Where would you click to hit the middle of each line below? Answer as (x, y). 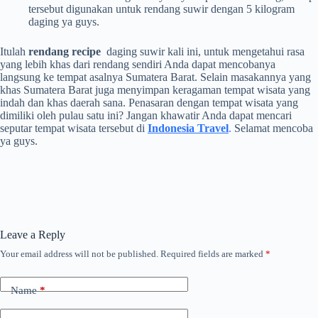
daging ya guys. (64, 21)
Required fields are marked (213, 253)
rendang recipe (65, 51)
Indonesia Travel (188, 128)
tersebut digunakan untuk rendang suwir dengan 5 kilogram (161, 9)
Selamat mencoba (274, 128)
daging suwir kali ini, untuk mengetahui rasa (203, 51)
